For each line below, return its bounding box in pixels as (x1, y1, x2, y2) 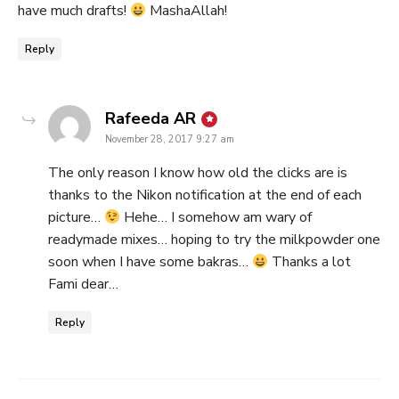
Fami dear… (48, 274, 118, 295)
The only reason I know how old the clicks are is (48, 163, 347, 183)
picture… (48, 208, 104, 228)
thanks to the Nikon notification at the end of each (48, 185, 362, 206)
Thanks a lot (268, 252, 352, 273)
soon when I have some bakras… (48, 252, 252, 273)
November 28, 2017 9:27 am (105, 133, 234, 147)
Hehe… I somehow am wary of (120, 208, 313, 228)
